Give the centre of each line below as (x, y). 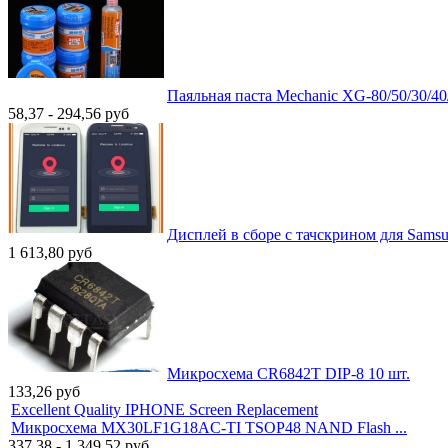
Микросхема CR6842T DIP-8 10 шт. (288, 373)
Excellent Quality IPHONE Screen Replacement (164, 409)
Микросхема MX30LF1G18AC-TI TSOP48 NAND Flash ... (209, 427)
